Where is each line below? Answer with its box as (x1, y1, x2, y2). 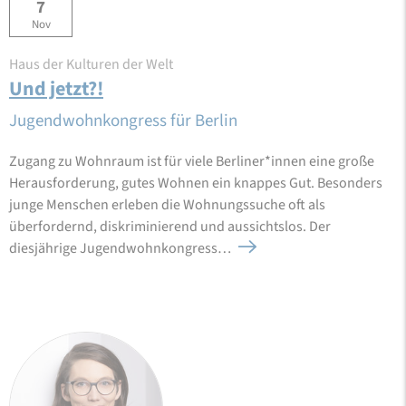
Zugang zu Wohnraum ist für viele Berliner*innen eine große (9, 151, 374, 172)
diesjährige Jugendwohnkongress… (9, 238, 234, 259)
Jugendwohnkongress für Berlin (9, 109, 237, 134)
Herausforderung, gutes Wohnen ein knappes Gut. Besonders (9, 173, 382, 194)
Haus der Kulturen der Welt (9, 54, 173, 75)
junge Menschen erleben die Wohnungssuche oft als (9, 195, 325, 216)
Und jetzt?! (9, 74, 103, 104)
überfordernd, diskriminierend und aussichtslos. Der (9, 217, 331, 237)
